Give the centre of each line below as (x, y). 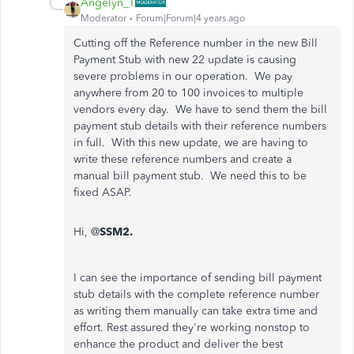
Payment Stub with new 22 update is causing (185, 59)
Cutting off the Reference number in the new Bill (196, 43)
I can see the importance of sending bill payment (198, 277)
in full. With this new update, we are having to (191, 142)
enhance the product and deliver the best (178, 344)
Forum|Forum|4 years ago (190, 18)
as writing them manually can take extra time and (196, 311)
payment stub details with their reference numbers (200, 126)
